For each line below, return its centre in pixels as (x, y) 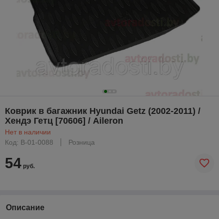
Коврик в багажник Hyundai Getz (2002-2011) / (103, 111)
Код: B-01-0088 (29, 142)
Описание (25, 207)
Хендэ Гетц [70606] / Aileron (64, 120)
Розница (82, 142)
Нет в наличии (28, 132)
